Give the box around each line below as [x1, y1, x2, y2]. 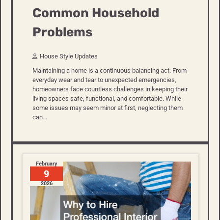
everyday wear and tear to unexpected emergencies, [32, 76, 176, 84]
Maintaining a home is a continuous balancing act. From [32, 67, 187, 75]
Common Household [32, 5, 159, 21]
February [35, 161, 57, 167]
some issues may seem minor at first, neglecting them [32, 104, 183, 112]
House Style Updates [40, 53, 98, 60]
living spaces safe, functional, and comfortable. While [32, 95, 181, 103]
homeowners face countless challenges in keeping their [32, 85, 188, 93]
